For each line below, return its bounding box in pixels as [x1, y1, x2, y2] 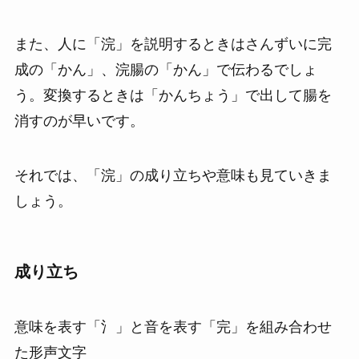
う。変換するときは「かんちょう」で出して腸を [14, 87, 332, 103]
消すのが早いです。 [14, 112, 144, 129]
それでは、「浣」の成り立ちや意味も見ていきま [14, 167, 332, 184]
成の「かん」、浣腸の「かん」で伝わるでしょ [14, 61, 317, 78]
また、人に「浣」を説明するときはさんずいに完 [14, 35, 332, 52]
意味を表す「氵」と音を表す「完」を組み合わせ [14, 319, 332, 336]
